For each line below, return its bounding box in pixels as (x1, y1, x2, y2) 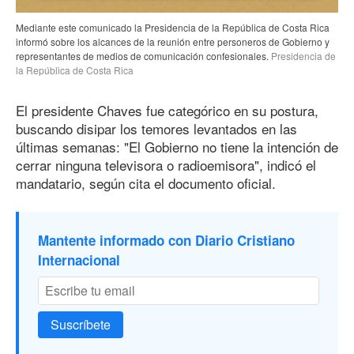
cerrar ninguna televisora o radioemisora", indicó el (16, 154, 316, 175)
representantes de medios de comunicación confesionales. (16, 48, 269, 62)
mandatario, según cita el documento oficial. (16, 172, 276, 193)
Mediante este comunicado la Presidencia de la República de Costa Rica (16, 20, 330, 34)
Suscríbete (51, 315, 111, 334)
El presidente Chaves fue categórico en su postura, (16, 100, 318, 120)
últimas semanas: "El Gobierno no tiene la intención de (16, 136, 338, 156)
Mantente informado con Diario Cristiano (38, 231, 295, 250)
